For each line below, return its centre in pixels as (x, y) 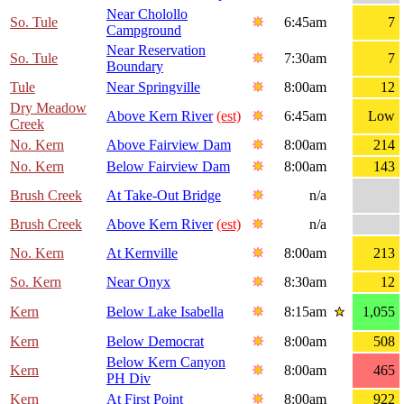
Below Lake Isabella (165, 312)
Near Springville (153, 87)
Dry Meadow (48, 108)
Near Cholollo (147, 14)
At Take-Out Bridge (164, 196)
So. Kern (36, 282)
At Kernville (142, 253)
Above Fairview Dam (169, 145)
